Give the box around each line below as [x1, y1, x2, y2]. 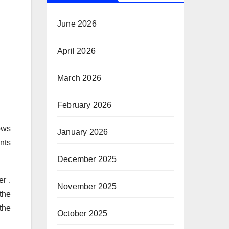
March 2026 [57, 73, 101, 82]
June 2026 [57, 19, 97, 28]
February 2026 [57, 100, 112, 109]
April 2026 [57, 46, 96, 55]
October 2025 [57, 209, 108, 218]
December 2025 [57, 154, 117, 164]
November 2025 [57, 181, 117, 191]
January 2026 [57, 127, 108, 136]
